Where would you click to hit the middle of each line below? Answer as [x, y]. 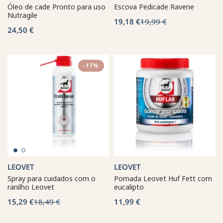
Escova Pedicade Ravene [154, 6]
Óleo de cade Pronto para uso [56, 6]
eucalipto [129, 187]
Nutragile [22, 15]
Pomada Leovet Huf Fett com [163, 178]
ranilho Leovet [31, 187]
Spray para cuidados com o [52, 178]
